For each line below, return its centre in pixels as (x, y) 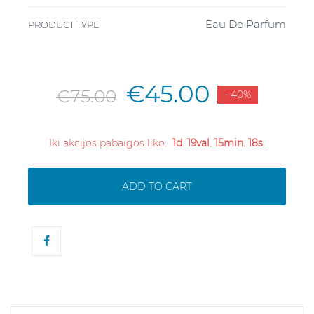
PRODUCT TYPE (64, 25)
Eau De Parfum (246, 25)
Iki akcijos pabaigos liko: (111, 143)
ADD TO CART (157, 186)
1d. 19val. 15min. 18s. (219, 143)
